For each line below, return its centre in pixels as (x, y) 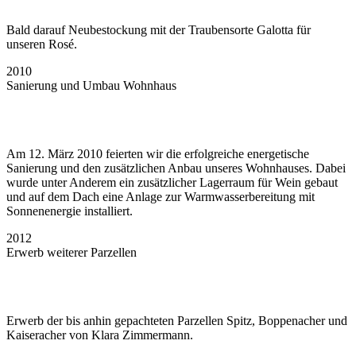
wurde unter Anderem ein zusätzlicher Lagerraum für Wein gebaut (172, 182)
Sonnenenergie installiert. (70, 211)
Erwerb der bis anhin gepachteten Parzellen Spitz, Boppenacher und (177, 320)
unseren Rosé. (42, 44)
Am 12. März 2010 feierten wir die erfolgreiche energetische (158, 153)
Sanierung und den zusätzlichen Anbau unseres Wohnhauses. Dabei (176, 168)
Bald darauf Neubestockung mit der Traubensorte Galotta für (159, 29)
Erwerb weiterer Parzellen (72, 252)
